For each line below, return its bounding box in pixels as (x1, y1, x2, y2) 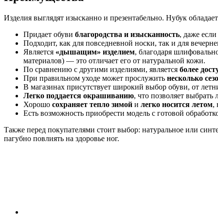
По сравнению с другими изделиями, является (23, 65, 180, 74)
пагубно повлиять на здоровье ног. (4, 134, 119, 143)
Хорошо (23, 100, 52, 109)
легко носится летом (141, 100, 213, 109)
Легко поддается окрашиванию (23, 91, 134, 100)
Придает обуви (23, 30, 75, 39)
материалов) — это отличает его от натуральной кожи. (23, 56, 205, 65)
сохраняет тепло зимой (52, 100, 132, 109)
